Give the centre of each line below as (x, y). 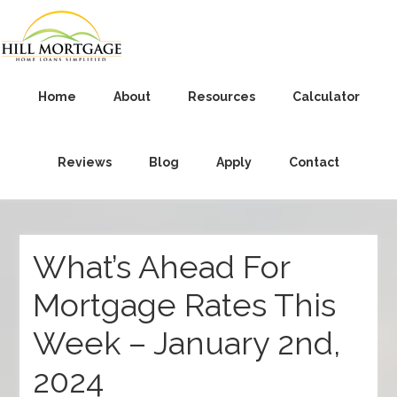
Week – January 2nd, (187, 343)
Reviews (85, 162)
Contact (314, 162)
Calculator (326, 97)
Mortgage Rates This (185, 305)
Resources (221, 97)
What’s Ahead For (162, 267)
